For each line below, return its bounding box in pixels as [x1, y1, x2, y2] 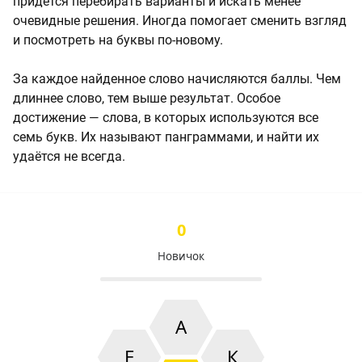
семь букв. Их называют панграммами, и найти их [13, 128, 319, 145]
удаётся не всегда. [13, 148, 125, 164]
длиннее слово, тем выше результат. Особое [13, 90, 280, 106]
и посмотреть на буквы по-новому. [13, 32, 223, 48]
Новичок [158, 248, 204, 263]
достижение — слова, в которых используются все [13, 109, 318, 125]
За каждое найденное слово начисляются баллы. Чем [13, 70, 341, 86]
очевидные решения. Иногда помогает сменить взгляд [13, 12, 347, 28]
